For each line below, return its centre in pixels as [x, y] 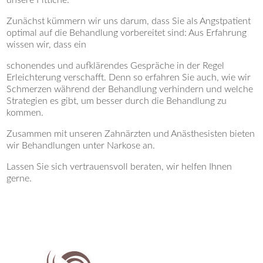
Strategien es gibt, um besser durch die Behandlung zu [117, 101]
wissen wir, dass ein [47, 45]
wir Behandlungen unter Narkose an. [81, 146]
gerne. [19, 179]
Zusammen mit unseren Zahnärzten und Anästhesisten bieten [131, 134]
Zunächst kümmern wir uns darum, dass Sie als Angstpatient [129, 21]
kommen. [25, 113]
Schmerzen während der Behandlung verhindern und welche [130, 90]
